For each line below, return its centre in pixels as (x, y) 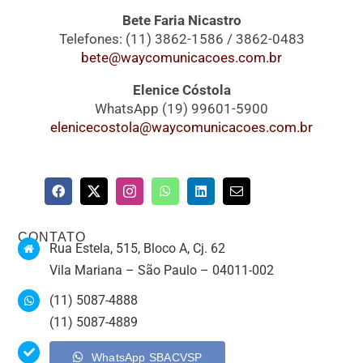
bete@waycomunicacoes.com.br (181, 58)
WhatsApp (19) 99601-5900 (181, 109)
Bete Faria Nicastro (181, 21)
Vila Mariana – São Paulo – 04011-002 (161, 271)
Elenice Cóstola (181, 90)
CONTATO (52, 237)
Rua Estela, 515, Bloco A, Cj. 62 (137, 249)
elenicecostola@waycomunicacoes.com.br (181, 128)
